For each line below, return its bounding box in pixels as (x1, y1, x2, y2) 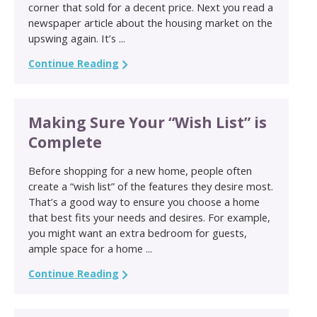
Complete (28, 132, 102, 152)
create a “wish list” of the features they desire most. (28, 178, 273, 193)
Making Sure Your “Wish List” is (28, 112, 267, 132)
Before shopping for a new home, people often (28, 163, 252, 178)
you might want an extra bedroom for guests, (28, 225, 247, 240)
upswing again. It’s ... (28, 30, 125, 45)
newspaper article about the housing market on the (28, 15, 272, 30)
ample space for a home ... (28, 241, 152, 255)
